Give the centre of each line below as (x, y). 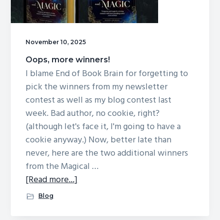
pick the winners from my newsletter (97, 87)
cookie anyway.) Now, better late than (99, 140)
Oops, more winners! (68, 59)
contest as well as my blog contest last (99, 100)
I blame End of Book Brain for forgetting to (107, 74)
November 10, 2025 (56, 42)
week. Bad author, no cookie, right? (93, 113)
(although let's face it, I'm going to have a (103, 127)
